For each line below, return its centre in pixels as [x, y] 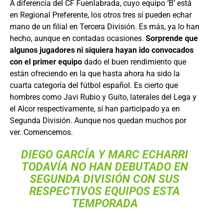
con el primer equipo [46, 62]
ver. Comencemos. [41, 132]
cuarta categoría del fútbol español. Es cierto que [94, 85]
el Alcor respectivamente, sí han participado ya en [95, 109]
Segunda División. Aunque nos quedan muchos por [98, 120]
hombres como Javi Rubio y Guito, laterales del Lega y [103, 97]
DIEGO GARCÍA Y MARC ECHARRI [105, 154]
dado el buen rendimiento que [134, 62]
